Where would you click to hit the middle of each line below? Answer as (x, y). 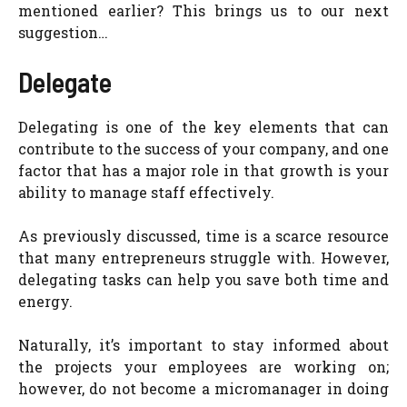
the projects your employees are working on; (203, 367)
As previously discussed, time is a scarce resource (203, 236)
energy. (45, 301)
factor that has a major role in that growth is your (203, 170)
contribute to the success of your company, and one (203, 149)
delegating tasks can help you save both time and (203, 279)
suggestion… (63, 32)
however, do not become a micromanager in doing (203, 388)
